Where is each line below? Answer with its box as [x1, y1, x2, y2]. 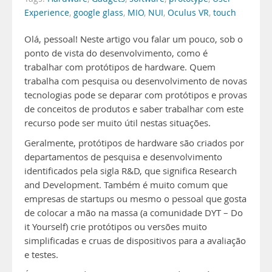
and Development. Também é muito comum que [24, 179, 228, 191]
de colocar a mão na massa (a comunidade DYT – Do [24, 207, 243, 219]
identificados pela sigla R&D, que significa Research [24, 165, 237, 177]
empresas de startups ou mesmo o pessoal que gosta [24, 193, 246, 205]
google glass [73, 7, 123, 18]
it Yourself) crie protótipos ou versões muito [24, 221, 207, 233]
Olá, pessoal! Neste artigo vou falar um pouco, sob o [24, 33, 243, 45]
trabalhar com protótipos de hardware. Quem [24, 61, 216, 73]
